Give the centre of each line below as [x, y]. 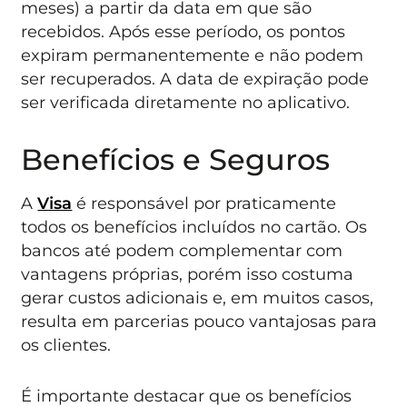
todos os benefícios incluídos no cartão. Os [194, 226]
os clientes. [66, 344]
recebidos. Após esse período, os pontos [184, 32]
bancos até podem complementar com [182, 250]
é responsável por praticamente [204, 203]
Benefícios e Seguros [176, 159]
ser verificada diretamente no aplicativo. [186, 103]
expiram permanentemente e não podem [193, 55]
